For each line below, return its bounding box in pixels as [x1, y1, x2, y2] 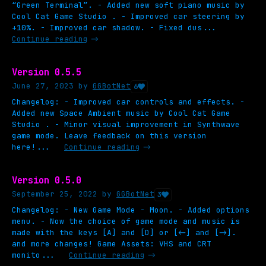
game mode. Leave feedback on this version [12, 130, 207, 141]
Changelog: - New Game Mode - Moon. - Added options [12, 204, 249, 215]
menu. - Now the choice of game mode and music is [12, 216, 240, 226]
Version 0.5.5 [12, 65, 81, 78]
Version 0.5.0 [12, 173, 81, 186]
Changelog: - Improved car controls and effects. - [12, 96, 245, 107]
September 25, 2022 [12, 188, 97, 199]
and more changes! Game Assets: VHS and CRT [12, 238, 211, 249]
